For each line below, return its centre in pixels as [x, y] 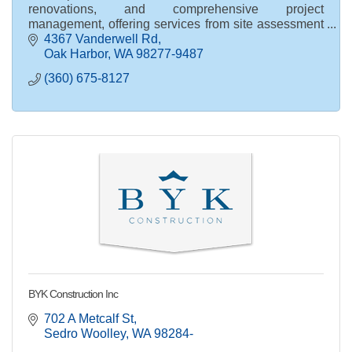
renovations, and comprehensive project [176, 9]
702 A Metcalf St [89, 319]
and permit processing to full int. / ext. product [176, 38]
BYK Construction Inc [73, 294]
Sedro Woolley [85, 334]
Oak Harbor [76, 54]
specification [63, 53]
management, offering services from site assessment [176, 24]
